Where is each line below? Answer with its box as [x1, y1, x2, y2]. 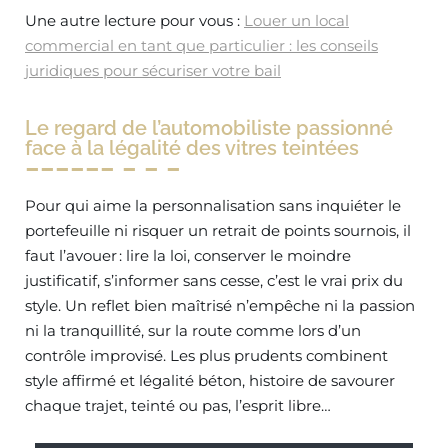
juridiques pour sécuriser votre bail [25, 61, 281, 80]
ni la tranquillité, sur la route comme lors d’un [25, 321, 361, 340]
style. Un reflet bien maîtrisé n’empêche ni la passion [25, 296, 415, 315]
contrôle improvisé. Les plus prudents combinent [25, 346, 388, 365]
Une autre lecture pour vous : [25, 11, 244, 30]
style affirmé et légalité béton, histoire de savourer [25, 371, 395, 390]
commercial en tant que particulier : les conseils [25, 36, 378, 55]
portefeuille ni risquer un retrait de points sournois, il [25, 221, 411, 240]
